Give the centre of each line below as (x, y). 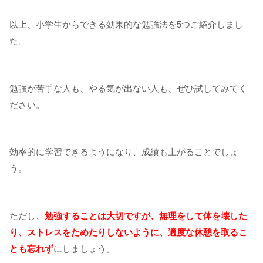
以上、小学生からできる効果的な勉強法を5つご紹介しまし (126, 25)
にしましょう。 (84, 248)
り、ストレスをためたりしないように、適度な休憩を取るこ (128, 232)
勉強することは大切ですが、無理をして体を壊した (146, 215)
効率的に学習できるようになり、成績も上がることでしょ (124, 152)
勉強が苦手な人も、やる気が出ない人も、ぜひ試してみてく (128, 88)
